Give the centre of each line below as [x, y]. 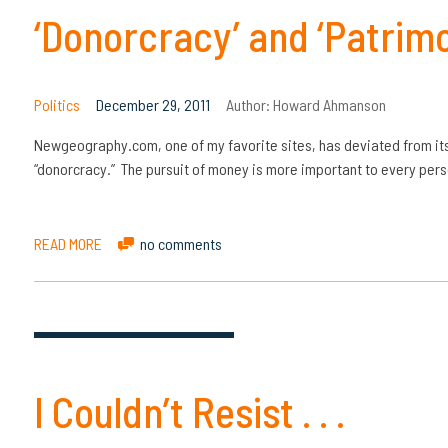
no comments [180, 243]
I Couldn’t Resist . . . [189, 410]
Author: [249, 104]
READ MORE [67, 243]
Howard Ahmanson [329, 104]
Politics [56, 104]
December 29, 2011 [152, 104]
